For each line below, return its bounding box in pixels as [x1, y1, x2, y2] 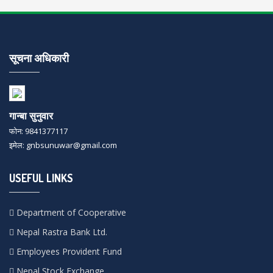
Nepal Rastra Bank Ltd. [14, 225, 107, 238]
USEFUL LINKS [9, 171, 73, 185]
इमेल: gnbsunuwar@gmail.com [9, 139, 117, 151]
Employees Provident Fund [14, 245, 122, 257]
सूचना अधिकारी [9, 51, 69, 65]
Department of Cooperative [14, 206, 126, 218]
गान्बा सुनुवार [9, 108, 53, 122]
